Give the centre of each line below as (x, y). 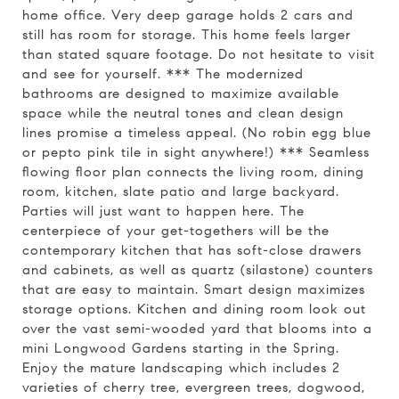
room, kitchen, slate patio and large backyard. (181, 191)
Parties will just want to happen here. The (163, 211)
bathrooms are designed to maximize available (181, 94)
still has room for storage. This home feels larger (187, 35)
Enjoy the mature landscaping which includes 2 (181, 368)
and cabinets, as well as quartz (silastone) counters (198, 270)
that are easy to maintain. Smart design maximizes (194, 289)
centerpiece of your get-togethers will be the (176, 231)
